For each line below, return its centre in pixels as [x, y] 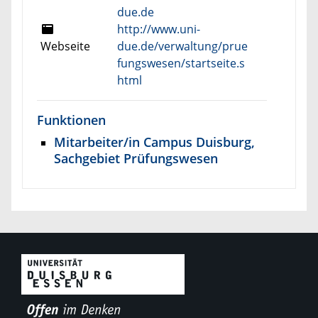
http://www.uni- [158, 29]
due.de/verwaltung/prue [182, 46]
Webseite [65, 46]
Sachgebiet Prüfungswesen [136, 158]
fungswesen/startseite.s [181, 63]
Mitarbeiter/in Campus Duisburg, [154, 141]
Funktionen [71, 120]
